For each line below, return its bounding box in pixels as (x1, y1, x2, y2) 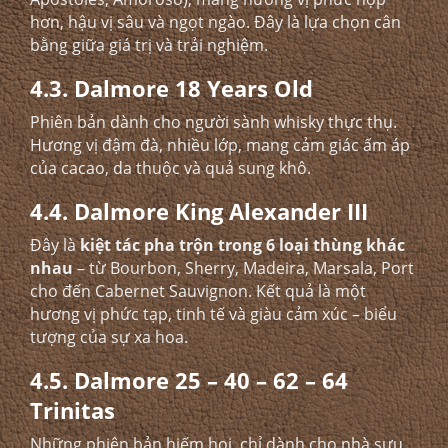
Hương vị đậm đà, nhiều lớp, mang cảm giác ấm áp (30, 134, 410, 156)
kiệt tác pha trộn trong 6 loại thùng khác (80, 234, 405, 256)
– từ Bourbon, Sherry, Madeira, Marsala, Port (73, 257, 414, 279)
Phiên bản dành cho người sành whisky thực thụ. (30, 111, 397, 133)
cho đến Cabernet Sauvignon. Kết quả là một (30, 280, 366, 302)
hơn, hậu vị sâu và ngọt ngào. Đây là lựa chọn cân (30, 11, 401, 33)
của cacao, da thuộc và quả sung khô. (30, 157, 311, 179)
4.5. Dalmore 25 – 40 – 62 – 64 (30, 365, 348, 395)
